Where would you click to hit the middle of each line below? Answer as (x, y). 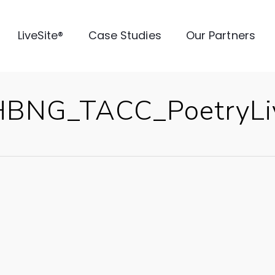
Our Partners (220, 35)
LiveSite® (41, 35)
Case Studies (125, 35)
